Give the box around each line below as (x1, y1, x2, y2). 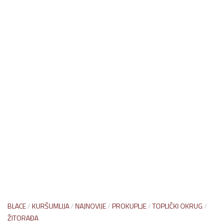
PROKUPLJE (112, 201, 146, 212)
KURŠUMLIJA (32, 201, 69, 212)
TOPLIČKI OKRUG (152, 201, 203, 212)
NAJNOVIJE (75, 201, 106, 212)
